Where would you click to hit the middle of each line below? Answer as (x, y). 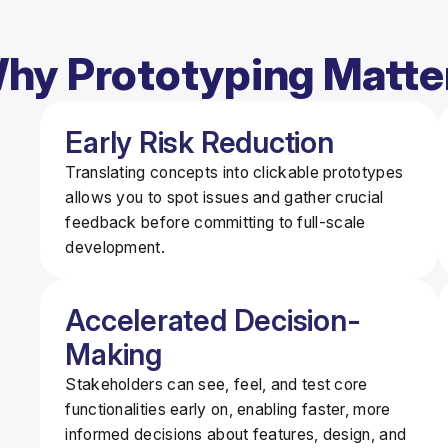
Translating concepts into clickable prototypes (234, 172)
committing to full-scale (277, 222)
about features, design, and (304, 434)
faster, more (346, 409)
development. (115, 247)
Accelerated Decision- (213, 320)
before (165, 222)
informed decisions (134, 434)
